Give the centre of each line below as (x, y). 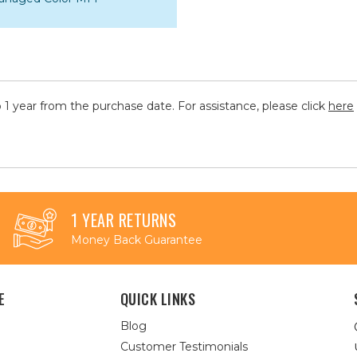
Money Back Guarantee (137, 240)
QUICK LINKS (158, 299)
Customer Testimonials (184, 347)
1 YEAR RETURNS (124, 220)
